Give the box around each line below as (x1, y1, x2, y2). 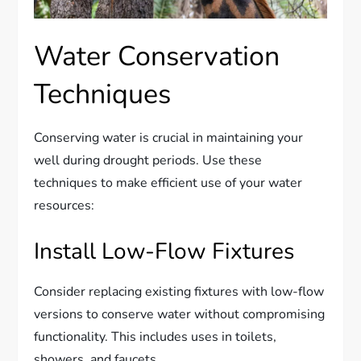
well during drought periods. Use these (34, 151, 263, 169)
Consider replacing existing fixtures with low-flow (34, 282, 325, 301)
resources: (34, 196, 95, 214)
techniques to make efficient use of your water (34, 173, 303, 192)
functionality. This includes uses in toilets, (34, 327, 277, 346)
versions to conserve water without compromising (34, 305, 326, 323)
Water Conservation (34, 37, 280, 75)
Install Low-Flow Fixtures (34, 235, 295, 267)
